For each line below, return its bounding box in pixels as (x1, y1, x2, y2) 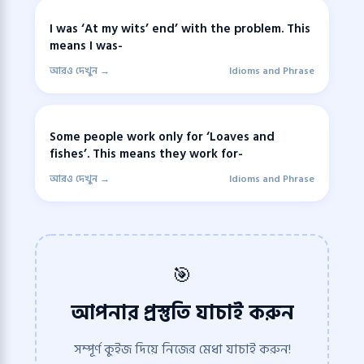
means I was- (50, 36, 123, 57)
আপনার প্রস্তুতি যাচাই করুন (70, 296, 294, 330)
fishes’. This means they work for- (50, 143, 243, 164)
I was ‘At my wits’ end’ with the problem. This (50, 19, 310, 40)
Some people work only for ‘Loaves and (50, 126, 275, 147)
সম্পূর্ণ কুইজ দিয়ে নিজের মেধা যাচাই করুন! (73, 338, 291, 360)
